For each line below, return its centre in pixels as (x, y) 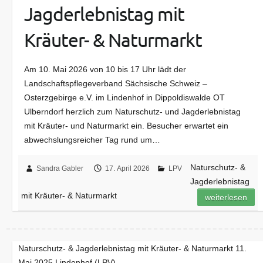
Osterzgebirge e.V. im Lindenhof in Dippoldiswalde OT (125, 98)
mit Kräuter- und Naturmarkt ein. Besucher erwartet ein (127, 126)
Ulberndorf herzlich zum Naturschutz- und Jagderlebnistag (133, 112)
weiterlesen (226, 198)
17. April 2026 (128, 169)
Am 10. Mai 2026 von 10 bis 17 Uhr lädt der (105, 70)
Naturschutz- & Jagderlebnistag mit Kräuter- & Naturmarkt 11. (133, 249)
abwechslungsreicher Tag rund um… (92, 140)
